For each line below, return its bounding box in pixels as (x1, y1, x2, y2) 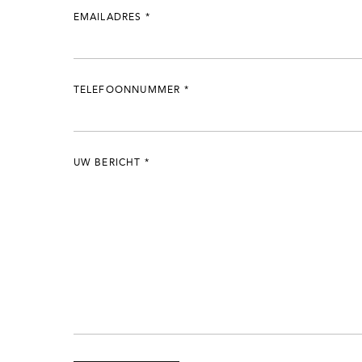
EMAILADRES (73, 13, 145, 23)
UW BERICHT (73, 158, 145, 168)
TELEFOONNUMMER (73, 86, 184, 95)
